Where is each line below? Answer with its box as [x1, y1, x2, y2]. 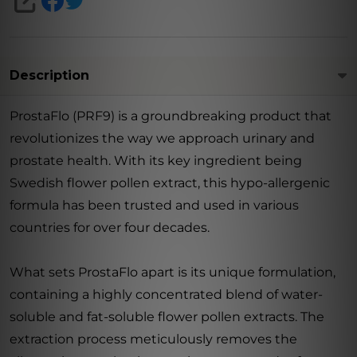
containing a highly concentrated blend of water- [10, 286, 323, 302]
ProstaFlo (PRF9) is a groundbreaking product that [10, 108, 331, 124]
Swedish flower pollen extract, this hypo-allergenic [10, 175, 330, 190]
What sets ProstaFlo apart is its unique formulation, [10, 264, 335, 280]
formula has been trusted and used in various [10, 197, 299, 213]
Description [10, 67, 89, 83]
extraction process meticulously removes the [10, 331, 297, 347]
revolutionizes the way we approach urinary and [10, 130, 315, 146]
